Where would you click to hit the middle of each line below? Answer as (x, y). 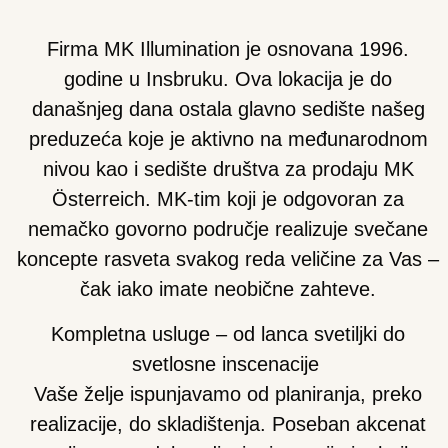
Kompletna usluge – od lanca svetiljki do (228, 333)
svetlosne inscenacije (228, 363)
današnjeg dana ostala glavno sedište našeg (228, 108)
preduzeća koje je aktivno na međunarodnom (228, 138)
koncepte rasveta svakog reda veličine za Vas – (228, 258)
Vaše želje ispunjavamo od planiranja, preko (228, 393)
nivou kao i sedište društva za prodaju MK (228, 168)
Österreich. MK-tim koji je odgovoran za (228, 198)
